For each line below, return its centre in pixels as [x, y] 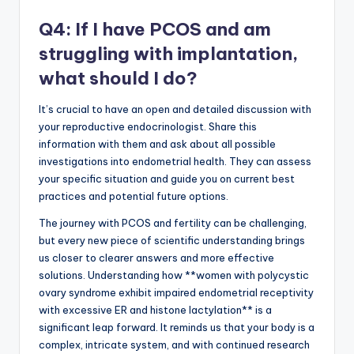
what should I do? [118, 79]
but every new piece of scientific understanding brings [172, 241]
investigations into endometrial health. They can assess [175, 162]
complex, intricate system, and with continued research [174, 345]
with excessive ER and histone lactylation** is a [155, 310]
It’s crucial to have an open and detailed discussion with [175, 109]
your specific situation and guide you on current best [167, 179]
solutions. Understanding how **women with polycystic [174, 275]
